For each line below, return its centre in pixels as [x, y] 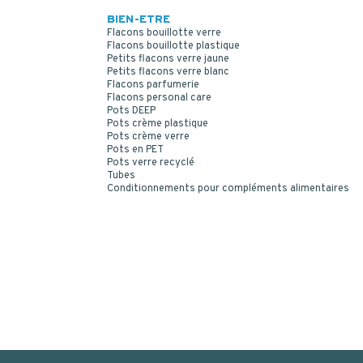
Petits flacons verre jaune [168, 59]
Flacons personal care [159, 98]
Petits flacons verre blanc [168, 72]
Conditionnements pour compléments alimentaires [228, 188]
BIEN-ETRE [139, 19]
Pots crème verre [148, 137]
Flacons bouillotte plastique [173, 46]
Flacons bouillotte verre [164, 33]
